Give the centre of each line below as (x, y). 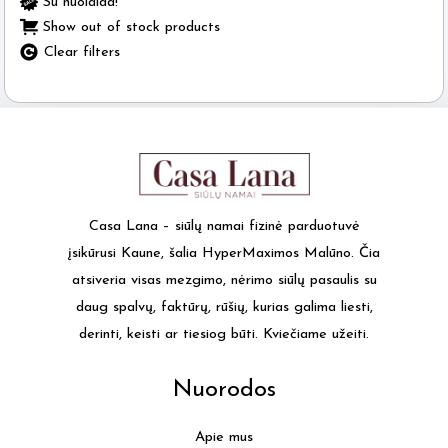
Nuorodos (224, 389)
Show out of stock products (131, 28)
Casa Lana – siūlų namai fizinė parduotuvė (224, 227)
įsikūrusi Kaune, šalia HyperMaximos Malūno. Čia (224, 254)
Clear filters (82, 53)
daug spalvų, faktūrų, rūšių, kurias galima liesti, (224, 308)
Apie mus (224, 438)
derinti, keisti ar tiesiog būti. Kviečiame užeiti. (224, 335)
